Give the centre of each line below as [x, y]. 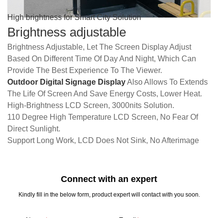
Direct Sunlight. [34, 129]
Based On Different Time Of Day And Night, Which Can [102, 59]
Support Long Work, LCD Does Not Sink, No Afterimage [103, 140]
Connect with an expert [109, 179]
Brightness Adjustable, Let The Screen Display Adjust [99, 47]
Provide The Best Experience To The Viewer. [85, 70]
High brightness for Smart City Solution [74, 17]
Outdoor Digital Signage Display [66, 82]
